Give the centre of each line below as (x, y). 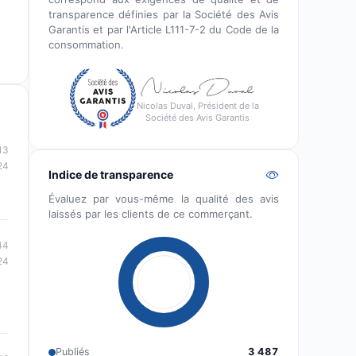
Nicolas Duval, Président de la (197, 106)
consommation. (86, 44)
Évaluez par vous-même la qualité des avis (164, 199)
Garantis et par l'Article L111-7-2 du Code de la (164, 29)
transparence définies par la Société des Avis (164, 14)
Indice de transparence (111, 174)
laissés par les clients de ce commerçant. (151, 214)
